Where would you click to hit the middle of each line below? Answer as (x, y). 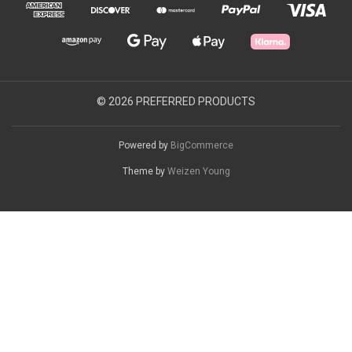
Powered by (145, 146)
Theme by (145, 172)
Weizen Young (198, 172)
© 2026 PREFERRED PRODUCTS (176, 102)
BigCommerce (202, 146)
